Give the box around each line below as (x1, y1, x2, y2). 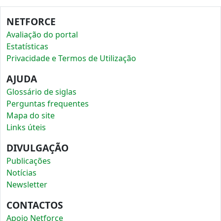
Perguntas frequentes (6, 98, 89, 109)
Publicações (6, 155, 51, 166)
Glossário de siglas (6, 86, 76, 97)
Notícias (6, 167, 37, 178)
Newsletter (6, 179, 47, 190)
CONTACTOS (6, 198, 63, 212)
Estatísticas (6, 41, 48, 52)
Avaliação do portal (6, 29, 78, 40)
